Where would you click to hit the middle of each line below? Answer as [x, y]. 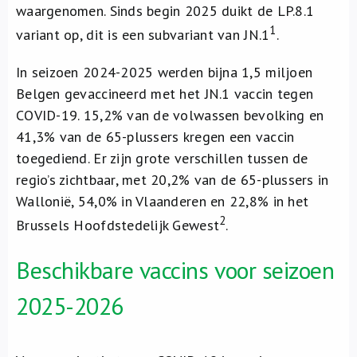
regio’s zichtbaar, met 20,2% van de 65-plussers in [173, 180]
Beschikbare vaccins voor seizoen [175, 270]
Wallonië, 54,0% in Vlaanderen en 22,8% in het [163, 201]
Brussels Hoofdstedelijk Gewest [118, 225]
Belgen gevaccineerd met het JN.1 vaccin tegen [165, 94]
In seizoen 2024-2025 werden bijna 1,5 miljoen [165, 72]
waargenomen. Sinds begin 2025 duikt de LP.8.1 [165, 11]
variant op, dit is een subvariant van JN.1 [143, 35]
